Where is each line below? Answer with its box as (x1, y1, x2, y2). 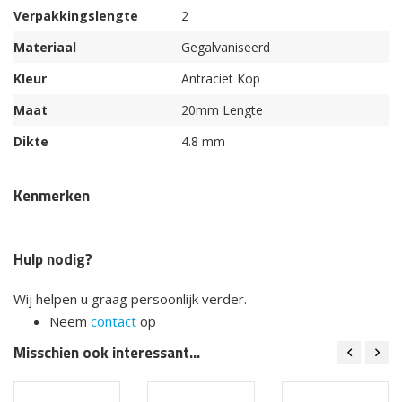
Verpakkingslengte (13, 7, 138, 25)
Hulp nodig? (13, 248, 92, 272)
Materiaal (13, 39, 76, 57)
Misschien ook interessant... (13, 341, 200, 365)
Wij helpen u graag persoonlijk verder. (13, 290, 247, 309)
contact (91, 312, 136, 331)
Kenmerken (13, 184, 90, 208)
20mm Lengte (181, 101, 263, 119)
